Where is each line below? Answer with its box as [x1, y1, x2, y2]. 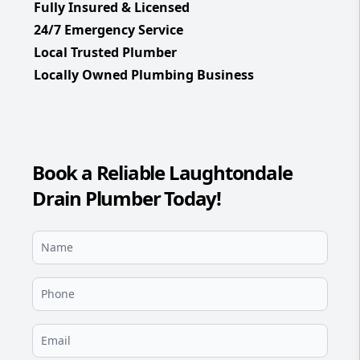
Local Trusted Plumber [34, 43, 177, 62]
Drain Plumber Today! [32, 185, 222, 212]
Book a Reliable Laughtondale [32, 159, 292, 186]
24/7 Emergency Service [34, 21, 183, 39]
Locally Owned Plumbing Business [34, 66, 254, 84]
